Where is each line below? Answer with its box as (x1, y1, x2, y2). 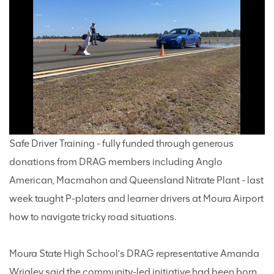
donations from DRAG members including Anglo (9, 156, 223, 168)
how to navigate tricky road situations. (9, 211, 177, 223)
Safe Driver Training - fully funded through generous (9, 138, 234, 149)
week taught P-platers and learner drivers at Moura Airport (9, 193, 264, 204)
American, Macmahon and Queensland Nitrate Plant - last (9, 174, 264, 186)
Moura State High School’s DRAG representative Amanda (9, 248, 259, 259)
